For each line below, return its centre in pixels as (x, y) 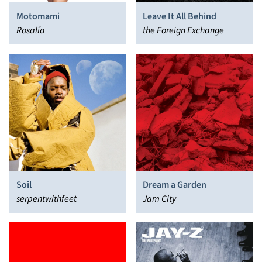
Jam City (159, 199)
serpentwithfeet (46, 199)
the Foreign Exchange (183, 30)
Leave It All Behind (180, 16)
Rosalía (31, 30)
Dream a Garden (175, 185)
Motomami (38, 16)
